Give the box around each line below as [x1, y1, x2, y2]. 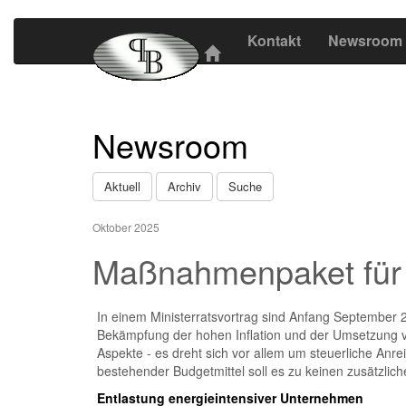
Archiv [168, 178, 201, 195]
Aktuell [104, 178, 140, 195]
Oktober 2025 [92, 219, 159, 235]
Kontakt [247, 30, 301, 51]
